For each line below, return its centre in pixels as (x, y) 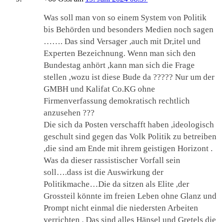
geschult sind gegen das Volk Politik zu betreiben (130, 137)
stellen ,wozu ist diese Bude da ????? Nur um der (129, 77)
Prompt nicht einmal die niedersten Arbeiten (121, 208)
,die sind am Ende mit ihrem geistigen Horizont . (128, 149)
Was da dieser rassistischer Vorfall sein (112, 161)
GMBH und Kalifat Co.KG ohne (99, 89)
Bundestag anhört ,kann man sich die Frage (119, 65)
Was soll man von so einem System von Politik (125, 18)
